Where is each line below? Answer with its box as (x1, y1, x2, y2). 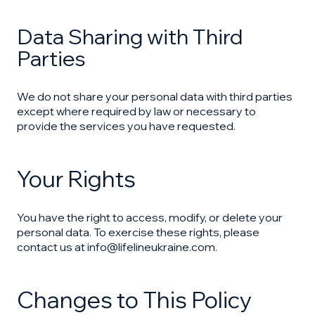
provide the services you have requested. (17, 119, 236, 133)
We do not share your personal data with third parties (17, 89, 292, 103)
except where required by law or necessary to (17, 104, 256, 118)
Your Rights (17, 165, 136, 193)
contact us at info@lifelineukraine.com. (17, 240, 217, 254)
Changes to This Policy (17, 285, 252, 314)
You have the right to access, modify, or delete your (17, 210, 283, 224)
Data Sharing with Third (17, 23, 243, 50)
